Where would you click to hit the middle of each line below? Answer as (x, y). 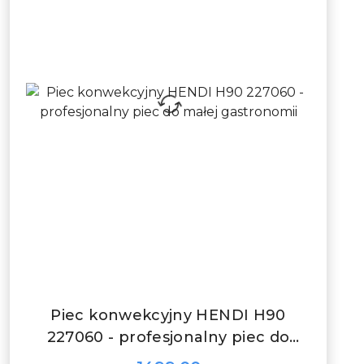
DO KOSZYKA (180, 305)
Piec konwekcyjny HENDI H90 (168, 316)
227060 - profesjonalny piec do (168, 338)
